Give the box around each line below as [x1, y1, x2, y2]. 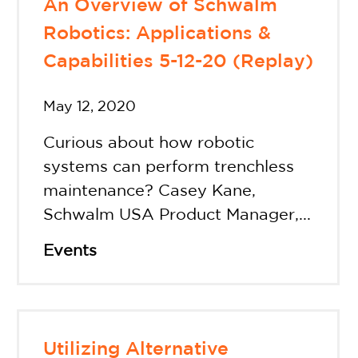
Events [43, 243, 97, 258]
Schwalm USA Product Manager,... [43, 207, 312, 222]
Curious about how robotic [43, 135, 255, 150]
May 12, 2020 [43, 100, 137, 113]
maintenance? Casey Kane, [43, 183, 257, 198]
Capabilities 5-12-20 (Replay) [43, 54, 314, 71]
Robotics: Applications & [43, 26, 272, 43]
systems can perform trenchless [43, 159, 295, 174]
